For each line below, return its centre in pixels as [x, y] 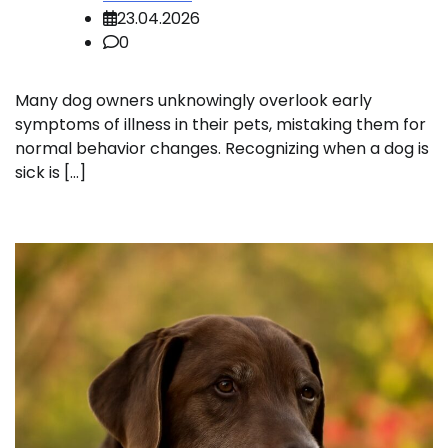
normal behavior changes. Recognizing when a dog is [222, 148]
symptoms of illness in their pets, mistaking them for [220, 124]
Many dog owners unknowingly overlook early [193, 100]
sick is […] [50, 172]
